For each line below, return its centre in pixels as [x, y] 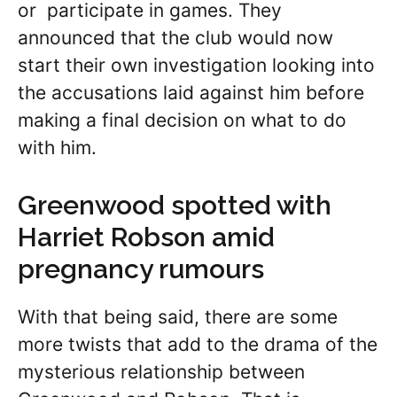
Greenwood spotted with [175, 205]
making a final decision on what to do [182, 120]
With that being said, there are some [178, 316]
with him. [57, 148]
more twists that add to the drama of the [198, 344]
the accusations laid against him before [191, 93]
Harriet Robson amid [146, 237]
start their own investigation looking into [196, 65]
